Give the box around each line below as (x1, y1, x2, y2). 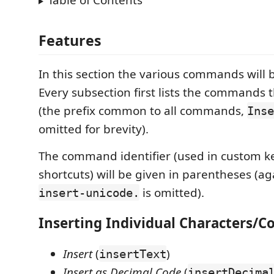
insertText (99, 246, 166, 261)
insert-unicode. (39, 185, 139, 199)
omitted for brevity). (39, 120, 149, 137)
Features (39, 30, 102, 50)
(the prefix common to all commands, (39, 102, 247, 119)
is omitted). (139, 184, 204, 201)
